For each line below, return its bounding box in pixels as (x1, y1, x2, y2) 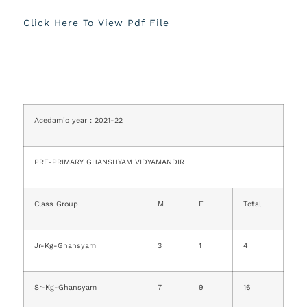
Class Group (34, 199, 78, 209)
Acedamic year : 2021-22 (34, 116, 123, 125)
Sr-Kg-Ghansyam (34, 283, 97, 293)
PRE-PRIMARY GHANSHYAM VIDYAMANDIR (34, 158, 184, 167)
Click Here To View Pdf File (23, 17, 169, 29)
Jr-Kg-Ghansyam (34, 241, 96, 251)
